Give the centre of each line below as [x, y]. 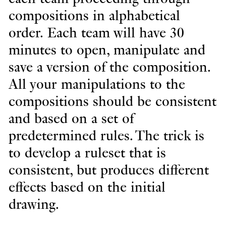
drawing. [34, 205]
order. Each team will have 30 [96, 33]
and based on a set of [71, 119]
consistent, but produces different [108, 170]
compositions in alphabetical [94, 16]
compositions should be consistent [112, 102]
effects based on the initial [87, 187]
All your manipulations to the [97, 84]
